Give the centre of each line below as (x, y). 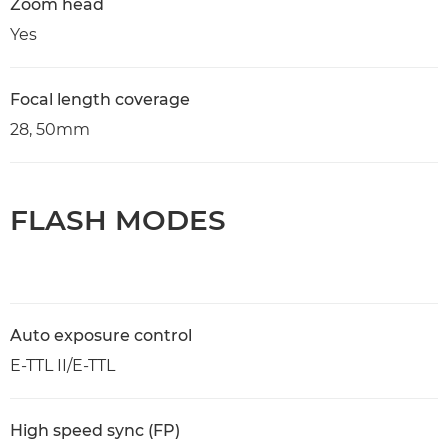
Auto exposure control (101, 335)
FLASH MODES (118, 220)
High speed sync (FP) (95, 430)
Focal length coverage (100, 99)
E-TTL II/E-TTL (62, 365)
